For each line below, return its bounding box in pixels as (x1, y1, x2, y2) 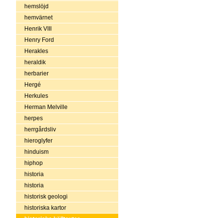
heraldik (24, 58, 46, 66)
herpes (24, 114, 43, 122)
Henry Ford (24, 36, 54, 43)
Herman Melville (24, 103, 68, 110)
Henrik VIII (24, 25, 52, 32)
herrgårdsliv (24, 126, 56, 133)
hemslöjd (24, 2, 49, 10)
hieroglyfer (24, 137, 53, 144)
